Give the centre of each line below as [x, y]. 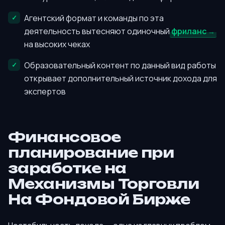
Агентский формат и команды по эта [94, 18]
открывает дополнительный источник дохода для [121, 79]
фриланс [189, 31]
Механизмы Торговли [104, 184]
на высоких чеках [57, 44]
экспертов [45, 92]
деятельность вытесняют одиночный [98, 31]
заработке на [67, 168]
